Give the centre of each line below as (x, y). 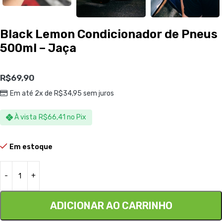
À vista (26, 117)
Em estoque (31, 147)
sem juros (98, 93)
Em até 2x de (32, 93)
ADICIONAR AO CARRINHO (111, 206)
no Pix (77, 117)
